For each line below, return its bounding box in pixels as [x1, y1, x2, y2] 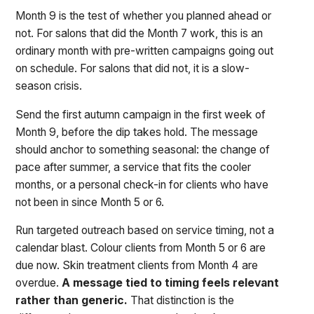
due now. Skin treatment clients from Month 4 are [15, 259, 259, 273]
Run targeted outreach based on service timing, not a [15, 224, 275, 238]
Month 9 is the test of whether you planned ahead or [15, 8, 272, 22]
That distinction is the [128, 294, 235, 308]
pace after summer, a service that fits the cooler [15, 160, 252, 174]
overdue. [15, 276, 62, 290]
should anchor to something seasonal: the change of [15, 142, 271, 156]
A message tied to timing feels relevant [62, 276, 280, 290]
